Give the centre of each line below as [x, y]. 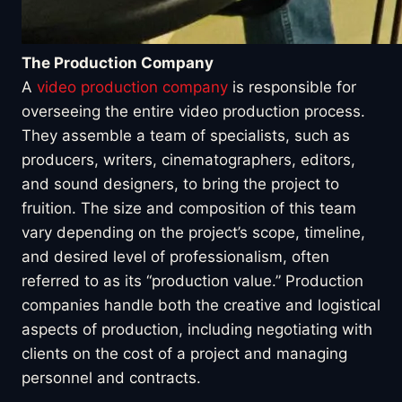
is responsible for [292, 87]
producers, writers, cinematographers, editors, [188, 159]
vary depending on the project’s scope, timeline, [193, 232]
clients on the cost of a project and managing [184, 353]
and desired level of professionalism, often [175, 256]
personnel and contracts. [111, 377]
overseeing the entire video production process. [193, 111]
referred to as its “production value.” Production [192, 280]
